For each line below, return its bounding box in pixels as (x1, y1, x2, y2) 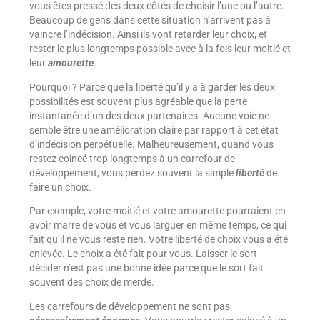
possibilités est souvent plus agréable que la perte (29, 95, 247, 107)
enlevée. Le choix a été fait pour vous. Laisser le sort (29, 248, 257, 260)
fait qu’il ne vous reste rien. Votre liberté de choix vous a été (29, 234, 288, 246)
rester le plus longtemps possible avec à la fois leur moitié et (29, 43, 291, 54)
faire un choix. (29, 181, 91, 193)
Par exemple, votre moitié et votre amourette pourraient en (29, 205, 286, 217)
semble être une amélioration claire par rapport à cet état (29, 124, 279, 136)
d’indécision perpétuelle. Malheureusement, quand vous (29, 138, 274, 150)
